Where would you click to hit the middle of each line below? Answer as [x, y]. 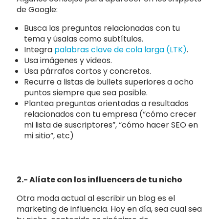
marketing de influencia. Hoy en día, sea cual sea [109, 209]
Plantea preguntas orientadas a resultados [107, 103]
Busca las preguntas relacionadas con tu [102, 28]
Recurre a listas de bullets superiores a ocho [109, 82]
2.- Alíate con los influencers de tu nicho [100, 179]
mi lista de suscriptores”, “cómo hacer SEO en [111, 125]
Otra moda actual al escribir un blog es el [96, 198]
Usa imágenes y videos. [68, 60]
